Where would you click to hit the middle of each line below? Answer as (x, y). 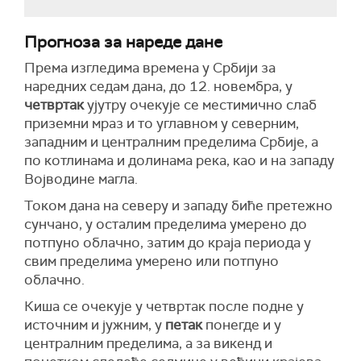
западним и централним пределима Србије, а (171, 141)
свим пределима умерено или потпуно (151, 261)
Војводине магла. (81, 178)
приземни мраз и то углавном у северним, (162, 123)
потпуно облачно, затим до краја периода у (168, 242)
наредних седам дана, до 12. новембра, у (158, 86)
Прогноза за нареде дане (123, 41)
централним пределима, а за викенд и (148, 343)
